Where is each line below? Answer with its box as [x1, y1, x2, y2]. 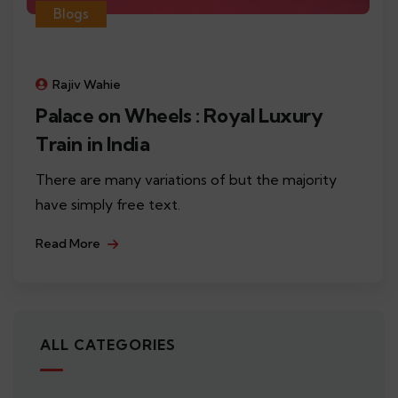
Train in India [36, 131, 150, 157]
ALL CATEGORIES [40, 336, 176, 354]
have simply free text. [36, 195, 180, 214]
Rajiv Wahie [52, 76, 121, 93]
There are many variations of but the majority [36, 171, 337, 189]
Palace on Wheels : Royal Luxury [36, 103, 323, 129]
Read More [36, 235, 103, 252]
